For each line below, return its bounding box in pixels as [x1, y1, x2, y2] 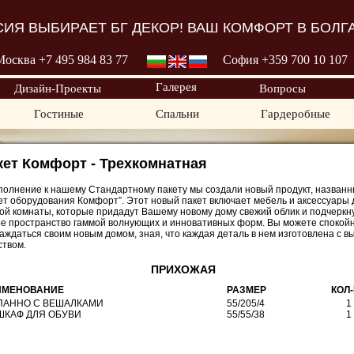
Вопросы [258, 82, 306, 95]
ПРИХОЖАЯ [151, 263, 216, 276]
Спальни [155, 107, 199, 120]
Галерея [155, 81, 197, 93]
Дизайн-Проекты [14, 82, 101, 95]
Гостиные [33, 107, 84, 120]
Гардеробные [261, 107, 330, 120]
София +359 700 [223, 53, 310, 66]
